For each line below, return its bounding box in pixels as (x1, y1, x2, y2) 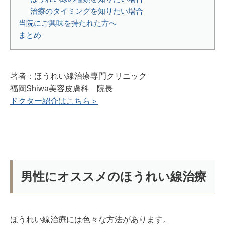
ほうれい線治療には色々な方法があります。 (10, 215, 171, 224)
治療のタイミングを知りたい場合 (30, 7, 143, 15)
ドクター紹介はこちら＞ (10, 97, 98, 105)
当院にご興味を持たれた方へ (19, 19, 117, 27)
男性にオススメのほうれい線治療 (21, 170, 206, 183)
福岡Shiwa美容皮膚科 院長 (10, 84, 121, 93)
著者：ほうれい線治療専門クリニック (10, 72, 147, 80)
